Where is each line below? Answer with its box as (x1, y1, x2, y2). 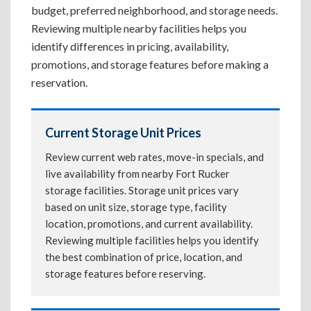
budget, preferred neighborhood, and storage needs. (31, 3, 278, 17)
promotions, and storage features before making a (31, 58, 269, 71)
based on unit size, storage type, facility (45, 201, 227, 213)
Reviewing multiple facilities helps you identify (45, 234, 259, 246)
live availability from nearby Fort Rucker (45, 167, 230, 180)
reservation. (31, 76, 87, 89)
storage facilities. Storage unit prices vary (45, 184, 239, 196)
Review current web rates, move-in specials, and (45, 151, 264, 163)
